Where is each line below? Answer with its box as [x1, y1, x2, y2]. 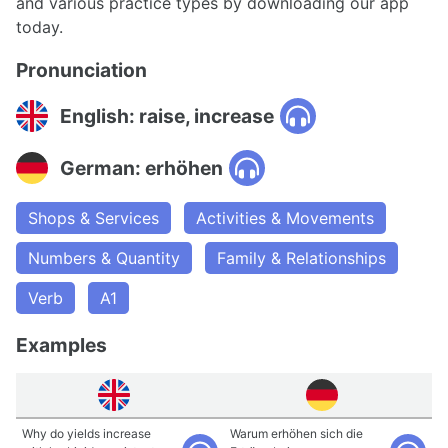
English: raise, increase [60, 103, 274, 128]
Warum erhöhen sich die [230, 426, 363, 441]
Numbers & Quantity [28, 248, 180, 268]
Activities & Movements [196, 208, 374, 228]
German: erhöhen [60, 155, 223, 180]
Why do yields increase [22, 426, 151, 441]
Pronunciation [16, 58, 147, 82]
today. [16, 17, 63, 37]
